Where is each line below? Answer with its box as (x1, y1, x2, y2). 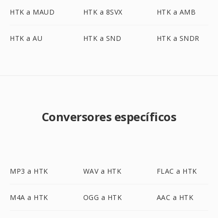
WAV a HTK (83, 166, 122, 176)
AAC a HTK (156, 193, 194, 202)
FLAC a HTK (156, 166, 197, 176)
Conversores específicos (41, 109, 177, 125)
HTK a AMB (156, 7, 196, 17)
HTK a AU (10, 34, 42, 43)
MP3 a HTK (10, 166, 48, 176)
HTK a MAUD (10, 7, 54, 17)
